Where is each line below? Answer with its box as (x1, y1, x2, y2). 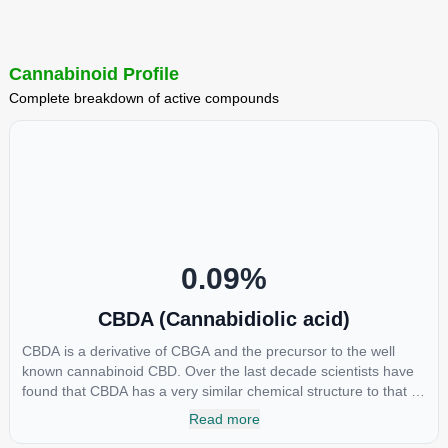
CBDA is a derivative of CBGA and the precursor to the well (21, 343, 395, 359)
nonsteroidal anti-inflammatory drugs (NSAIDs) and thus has (21, 403, 403, 419)
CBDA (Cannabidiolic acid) (98, 308, 350, 330)
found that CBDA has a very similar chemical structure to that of (21, 383, 423, 399)
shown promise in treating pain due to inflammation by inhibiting (21, 423, 424, 439)
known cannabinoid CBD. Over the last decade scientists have (21, 363, 414, 379)
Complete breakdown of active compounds (8, 90, 279, 106)
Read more (188, 411, 260, 427)
